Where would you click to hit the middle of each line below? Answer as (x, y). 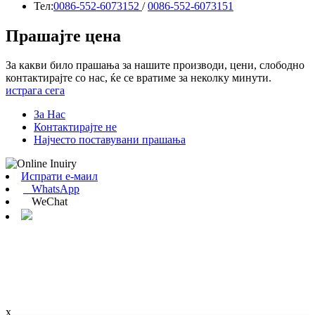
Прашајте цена (63, 36)
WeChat (45, 202)
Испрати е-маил (59, 176)
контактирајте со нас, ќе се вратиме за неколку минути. (139, 78)
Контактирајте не (75, 127)
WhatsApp (51, 189)
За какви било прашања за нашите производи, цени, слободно (155, 65)
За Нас (50, 115)
